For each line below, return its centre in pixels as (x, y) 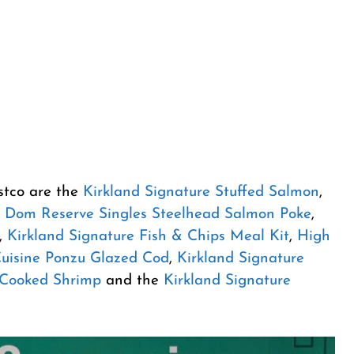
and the (132, 281)
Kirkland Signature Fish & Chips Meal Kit (148, 236)
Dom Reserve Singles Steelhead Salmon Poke (158, 214)
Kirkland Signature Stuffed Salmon (199, 192)
